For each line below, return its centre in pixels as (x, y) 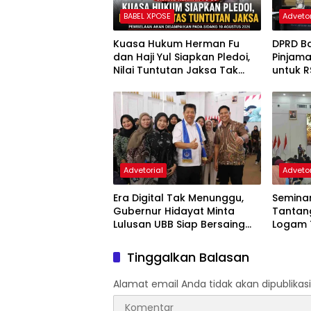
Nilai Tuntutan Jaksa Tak (176, 70)
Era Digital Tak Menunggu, (178, 197)
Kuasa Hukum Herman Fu (176, 43)
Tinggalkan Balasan (188, 257)
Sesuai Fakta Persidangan (178, 83)
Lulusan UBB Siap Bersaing (179, 224)
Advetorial (143, 170)
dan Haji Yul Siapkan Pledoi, (182, 57)
